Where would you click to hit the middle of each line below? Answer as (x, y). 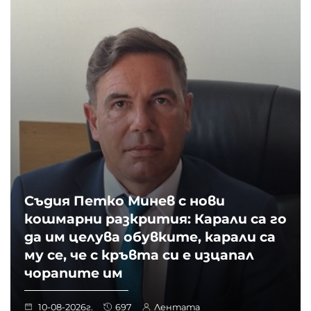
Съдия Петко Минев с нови (125, 200)
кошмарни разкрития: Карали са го (155, 218)
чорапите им (74, 272)
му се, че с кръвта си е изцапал (139, 254)
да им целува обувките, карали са (150, 236)
